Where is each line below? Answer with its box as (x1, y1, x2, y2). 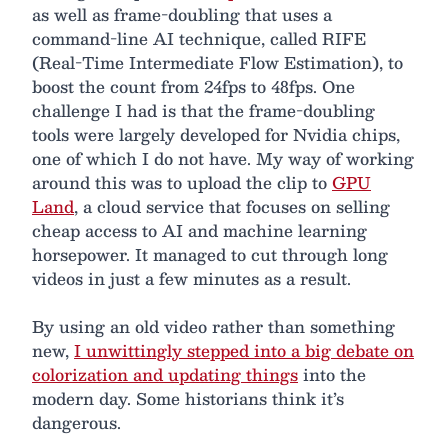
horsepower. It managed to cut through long (32, 240, 388, 268)
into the (298, 360, 366, 388)
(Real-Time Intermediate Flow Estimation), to (32, 48, 403, 76)
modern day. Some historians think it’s (32, 384, 344, 412)
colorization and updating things (32, 360, 298, 388)
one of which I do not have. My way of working (32, 144, 414, 172)
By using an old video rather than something (32, 312, 395, 340)
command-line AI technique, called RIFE (32, 24, 366, 52)
